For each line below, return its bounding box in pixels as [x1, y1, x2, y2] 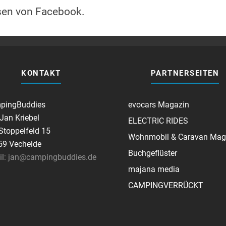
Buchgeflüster [128, 148, 177, 158]
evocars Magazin [128, 100, 189, 109]
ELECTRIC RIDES [128, 116, 188, 126]
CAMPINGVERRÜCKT [128, 181, 203, 190]
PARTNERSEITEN [150, 69, 219, 78]
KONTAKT [21, 69, 61, 78]
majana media [128, 164, 180, 174]
